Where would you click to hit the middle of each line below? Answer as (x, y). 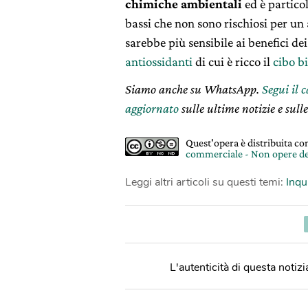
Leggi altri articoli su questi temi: (206, 182)
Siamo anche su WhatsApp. (194, 89)
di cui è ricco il (233, 61)
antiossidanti (159, 61)
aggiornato (152, 108)
